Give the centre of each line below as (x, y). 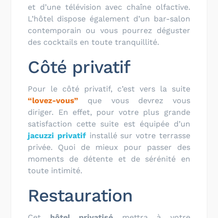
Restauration (80, 195)
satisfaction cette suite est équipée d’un (109, 124)
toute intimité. (55, 170)
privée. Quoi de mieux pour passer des (109, 147)
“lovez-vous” (53, 100)
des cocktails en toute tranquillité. (95, 42)
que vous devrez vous (134, 100)
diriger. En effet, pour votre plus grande (109, 112)
